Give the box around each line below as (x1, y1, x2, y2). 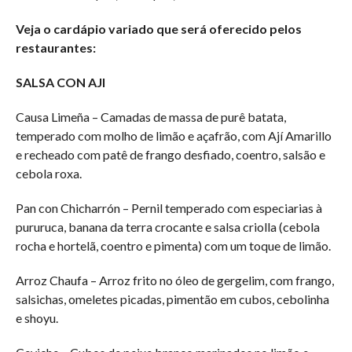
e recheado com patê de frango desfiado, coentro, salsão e (15, 146, 325, 162)
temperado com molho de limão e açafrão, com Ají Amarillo (15, 127, 332, 143)
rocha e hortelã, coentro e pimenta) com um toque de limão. (15, 237, 331, 253)
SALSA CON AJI (15, 74, 105, 90)
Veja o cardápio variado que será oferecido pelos (15, 20, 302, 36)
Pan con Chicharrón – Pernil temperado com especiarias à (15, 200, 322, 215)
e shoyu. (15, 310, 58, 325)
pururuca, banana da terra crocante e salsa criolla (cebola (15, 218, 320, 234)
